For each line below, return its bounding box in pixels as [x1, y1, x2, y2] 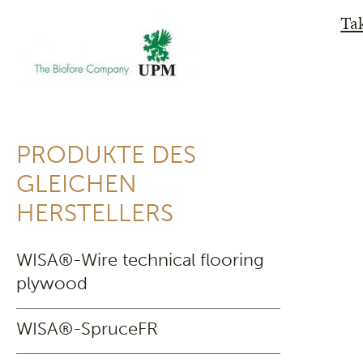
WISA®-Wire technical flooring [16, 249, 264, 271]
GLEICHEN [16, 169, 137, 199]
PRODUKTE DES [16, 140, 196, 169]
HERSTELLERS [16, 199, 173, 228]
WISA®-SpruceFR [16, 318, 158, 340]
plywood [16, 272, 88, 294]
